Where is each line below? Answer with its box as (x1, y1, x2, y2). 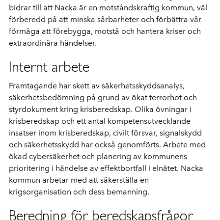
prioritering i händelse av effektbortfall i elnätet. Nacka (9, 164, 203, 173)
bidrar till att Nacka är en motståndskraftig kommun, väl (9, 3, 207, 12)
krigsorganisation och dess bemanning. (9, 187, 149, 196)
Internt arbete (9, 58, 90, 75)
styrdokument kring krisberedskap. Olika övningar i (9, 105, 192, 114)
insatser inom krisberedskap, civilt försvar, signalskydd (9, 128, 202, 137)
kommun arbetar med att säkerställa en (9, 175, 149, 185)
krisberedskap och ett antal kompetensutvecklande (9, 116, 191, 126)
